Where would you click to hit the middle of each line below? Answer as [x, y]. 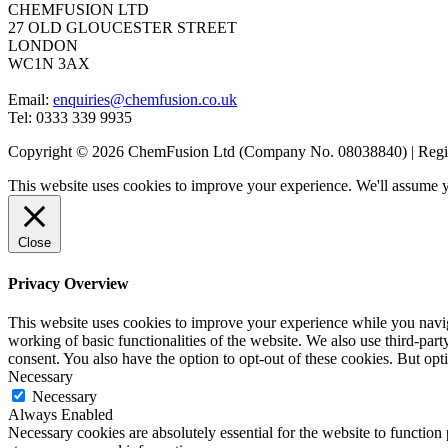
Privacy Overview [68, 283]
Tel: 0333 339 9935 [70, 118]
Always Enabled [60, 414]
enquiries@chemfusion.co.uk [145, 100]
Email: [30, 100]
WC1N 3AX [49, 64]
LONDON [43, 46]
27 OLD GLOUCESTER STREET [122, 28]
